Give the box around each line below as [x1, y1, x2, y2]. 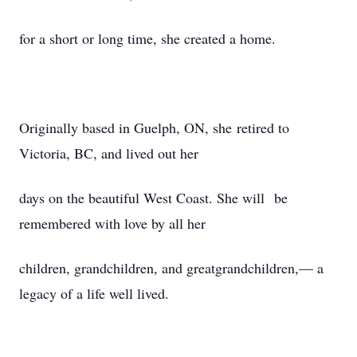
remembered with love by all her [19, 214, 206, 233]
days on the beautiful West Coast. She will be [19, 188, 288, 207]
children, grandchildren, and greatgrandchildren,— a [19, 258, 324, 277]
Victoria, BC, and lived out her [19, 143, 198, 163]
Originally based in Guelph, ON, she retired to [19, 118, 289, 137]
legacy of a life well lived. [19, 284, 169, 303]
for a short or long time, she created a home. [19, 29, 276, 48]
